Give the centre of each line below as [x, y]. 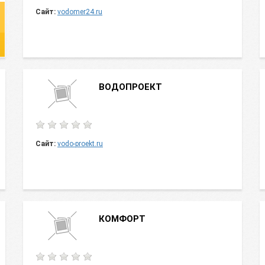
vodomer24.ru [80, 12]
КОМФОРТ [122, 219]
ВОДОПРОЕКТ [130, 87]
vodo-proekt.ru [80, 144]
